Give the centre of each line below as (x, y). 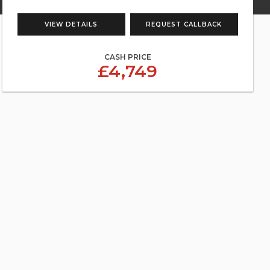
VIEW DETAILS (71, 24)
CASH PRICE (127, 57)
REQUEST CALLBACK (184, 24)
